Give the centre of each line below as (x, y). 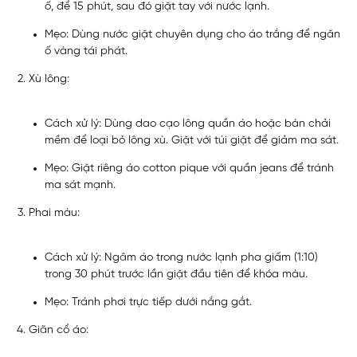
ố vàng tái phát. (86, 51)
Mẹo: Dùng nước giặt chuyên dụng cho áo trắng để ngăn (192, 34)
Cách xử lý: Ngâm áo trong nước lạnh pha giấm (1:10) (181, 257)
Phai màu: (54, 213)
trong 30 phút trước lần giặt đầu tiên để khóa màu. (176, 274)
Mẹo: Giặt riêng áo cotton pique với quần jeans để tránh (189, 168)
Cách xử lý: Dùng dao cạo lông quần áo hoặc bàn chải (188, 124)
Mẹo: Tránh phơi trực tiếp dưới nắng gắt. (148, 302)
